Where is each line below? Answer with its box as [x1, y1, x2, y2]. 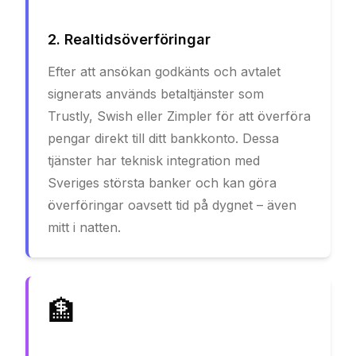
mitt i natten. [48, 219, 121, 235]
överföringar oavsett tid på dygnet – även [48, 196, 296, 213]
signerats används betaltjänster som [48, 85, 264, 102]
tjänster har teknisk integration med [48, 152, 260, 168]
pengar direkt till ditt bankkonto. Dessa [48, 130, 279, 146]
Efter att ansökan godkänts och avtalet [48, 63, 281, 79]
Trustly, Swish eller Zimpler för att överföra [48, 107, 311, 124]
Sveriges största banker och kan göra [48, 174, 277, 191]
